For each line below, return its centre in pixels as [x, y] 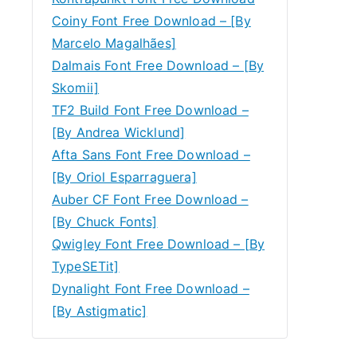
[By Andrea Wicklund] [119, 132]
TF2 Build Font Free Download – [150, 110]
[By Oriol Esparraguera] [124, 177]
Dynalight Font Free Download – [151, 288]
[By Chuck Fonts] [105, 222]
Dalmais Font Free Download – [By [158, 65]
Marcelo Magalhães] [114, 43]
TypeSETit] [86, 266]
